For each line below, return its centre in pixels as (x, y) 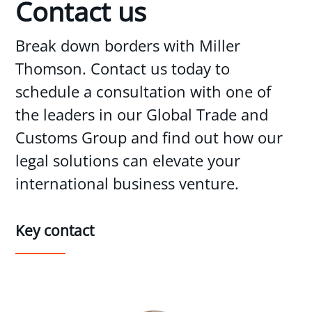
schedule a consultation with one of (143, 92)
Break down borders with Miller (128, 46)
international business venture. (127, 184)
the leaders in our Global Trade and (142, 115)
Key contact (55, 231)
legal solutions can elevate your (128, 161)
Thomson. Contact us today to (123, 69)
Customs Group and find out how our (149, 138)
